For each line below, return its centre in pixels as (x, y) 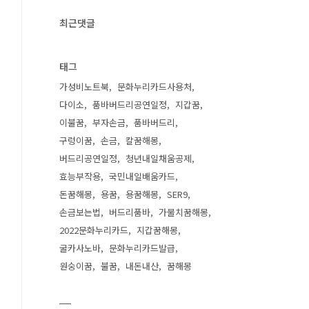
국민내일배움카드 (142, 176)
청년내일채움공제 (159, 158)
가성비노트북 (84, 87)
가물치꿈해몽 (183, 212)
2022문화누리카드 (94, 230)
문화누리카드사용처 (154, 87)
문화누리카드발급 (142, 248)
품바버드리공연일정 (130, 104)
